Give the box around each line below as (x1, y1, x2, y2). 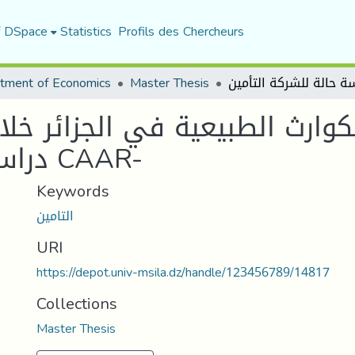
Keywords (36, 176, 109, 206)
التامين (36, 204, 74, 228)
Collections (36, 288, 117, 319)
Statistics (59, 19, 112, 44)
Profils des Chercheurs (117, 19, 244, 44)
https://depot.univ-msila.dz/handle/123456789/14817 (36, 260, 330, 284)
